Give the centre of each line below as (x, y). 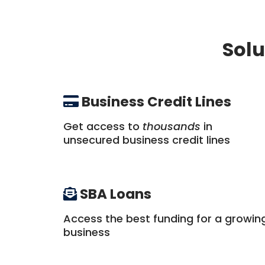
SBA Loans (116, 194)
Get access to (103, 126)
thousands (173, 126)
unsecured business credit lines (147, 140)
